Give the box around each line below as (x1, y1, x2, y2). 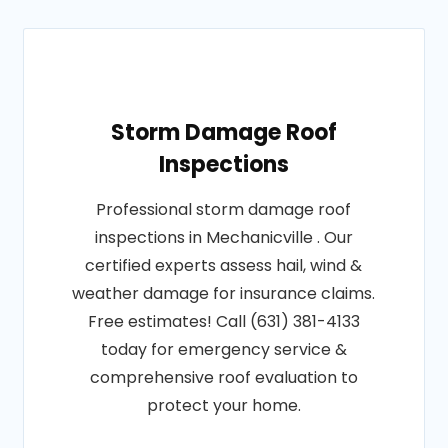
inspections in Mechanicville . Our (94, 226, 353, 249)
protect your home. (146, 394, 301, 417)
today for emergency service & (100, 338, 347, 361)
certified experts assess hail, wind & (85, 254, 363, 277)
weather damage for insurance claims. (72, 282, 376, 305)
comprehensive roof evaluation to (89, 366, 358, 389)
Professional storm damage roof (96, 198, 352, 221)
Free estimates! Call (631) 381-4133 (87, 310, 360, 333)
